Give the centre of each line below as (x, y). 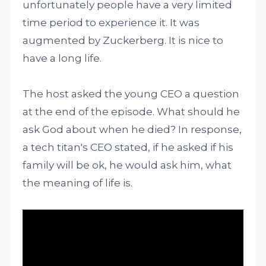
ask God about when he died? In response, (132, 129)
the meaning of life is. (78, 183)
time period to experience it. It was (111, 22)
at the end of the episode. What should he (132, 111)
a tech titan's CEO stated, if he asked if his (128, 147)
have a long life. (62, 58)
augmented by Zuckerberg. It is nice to (123, 40)
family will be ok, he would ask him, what (127, 165)
